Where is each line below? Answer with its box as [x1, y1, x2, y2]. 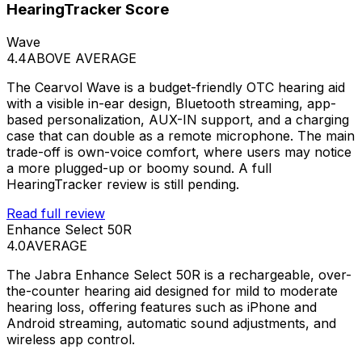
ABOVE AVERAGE [27, 49, 137, 66]
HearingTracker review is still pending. [6, 175, 239, 192]
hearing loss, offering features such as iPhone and [6, 298, 317, 315]
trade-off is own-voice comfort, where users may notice [6, 143, 351, 160]
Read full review [6, 204, 105, 221]
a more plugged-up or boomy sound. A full [6, 159, 271, 176]
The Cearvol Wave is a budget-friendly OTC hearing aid [6, 78, 345, 95]
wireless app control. [6, 330, 135, 347]
